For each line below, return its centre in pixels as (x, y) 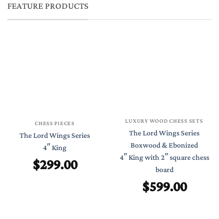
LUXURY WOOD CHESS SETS (164, 121)
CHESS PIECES (55, 124)
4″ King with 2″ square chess (164, 157)
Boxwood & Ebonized (164, 145)
